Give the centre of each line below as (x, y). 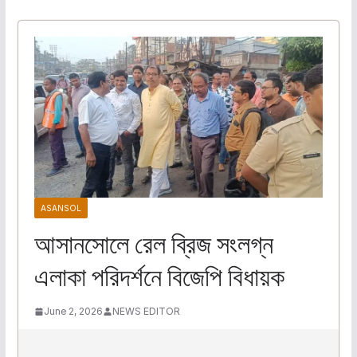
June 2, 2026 (73, 311)
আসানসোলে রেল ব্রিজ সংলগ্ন (153, 244)
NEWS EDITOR (146, 311)
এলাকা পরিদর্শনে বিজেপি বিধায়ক (159, 277)
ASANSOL (61, 208)
